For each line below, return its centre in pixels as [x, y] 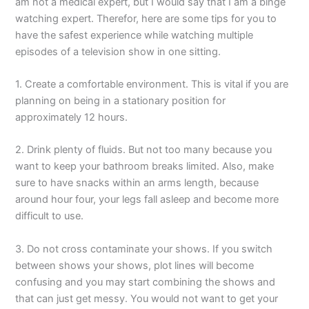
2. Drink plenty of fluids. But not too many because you [144, 150]
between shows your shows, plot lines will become [135, 265]
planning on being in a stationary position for [121, 101]
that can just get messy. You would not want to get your [147, 298]
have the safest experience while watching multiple [134, 35]
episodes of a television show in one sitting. [118, 51]
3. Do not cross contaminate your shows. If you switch [144, 249]
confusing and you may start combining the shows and [146, 282]
